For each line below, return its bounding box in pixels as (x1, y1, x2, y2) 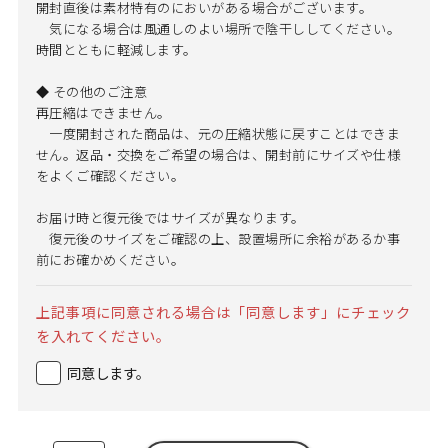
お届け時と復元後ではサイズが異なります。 (35, 208, 305, 228)
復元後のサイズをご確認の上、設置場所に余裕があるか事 (35, 229, 401, 249)
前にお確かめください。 (35, 250, 185, 270)
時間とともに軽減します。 (35, 40, 197, 60)
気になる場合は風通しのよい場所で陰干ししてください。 (35, 19, 401, 39)
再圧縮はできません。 (35, 103, 171, 123)
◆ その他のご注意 (35, 82, 148, 102)
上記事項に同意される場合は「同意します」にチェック (35, 301, 411, 323)
